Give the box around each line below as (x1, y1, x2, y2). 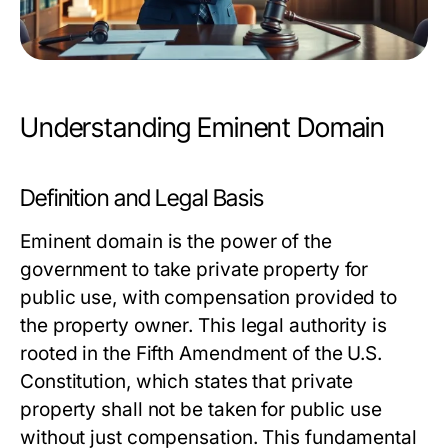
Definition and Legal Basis (20, 184, 265, 213)
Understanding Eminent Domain (20, 111, 386, 145)
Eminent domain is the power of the (20, 230, 332, 254)
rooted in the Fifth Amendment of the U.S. (20, 342, 383, 366)
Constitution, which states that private (20, 370, 354, 394)
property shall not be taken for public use (20, 398, 383, 422)
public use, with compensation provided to (20, 286, 398, 310)
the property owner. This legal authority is (20, 314, 387, 338)
